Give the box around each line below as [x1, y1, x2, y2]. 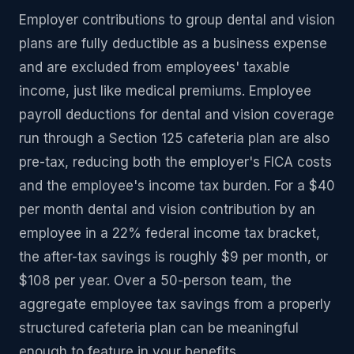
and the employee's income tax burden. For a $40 [19, 178, 335, 194]
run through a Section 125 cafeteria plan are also [19, 130, 330, 147]
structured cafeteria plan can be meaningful [19, 320, 299, 337]
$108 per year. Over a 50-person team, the [19, 273, 292, 289]
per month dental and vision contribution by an [19, 201, 315, 218]
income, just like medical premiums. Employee [19, 83, 311, 100]
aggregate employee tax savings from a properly [19, 296, 331, 313]
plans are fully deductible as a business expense [19, 36, 327, 52]
